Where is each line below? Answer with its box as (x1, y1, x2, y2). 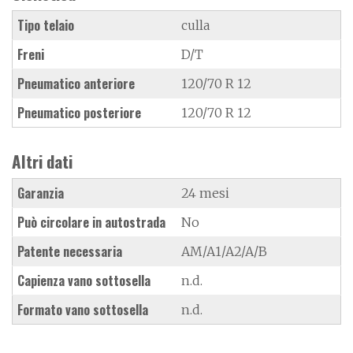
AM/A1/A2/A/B (181, 243, 267, 259)
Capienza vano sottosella (17, 270, 150, 290)
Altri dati (12, 148, 72, 173)
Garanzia (17, 183, 64, 203)
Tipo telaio (17, 15, 74, 35)
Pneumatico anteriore (17, 73, 135, 93)
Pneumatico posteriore (17, 102, 141, 122)
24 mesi (181, 184, 229, 201)
